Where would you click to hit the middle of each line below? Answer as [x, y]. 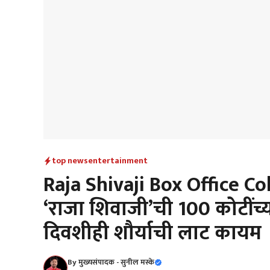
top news [70, 161]
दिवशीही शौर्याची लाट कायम [152, 233]
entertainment [118, 161]
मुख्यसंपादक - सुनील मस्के [116, 262]
